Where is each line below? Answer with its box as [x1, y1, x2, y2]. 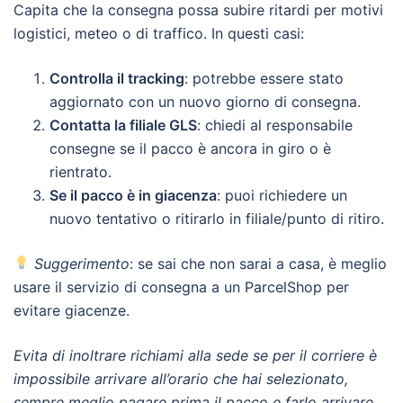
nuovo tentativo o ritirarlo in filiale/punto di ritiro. [49, 209, 384, 228]
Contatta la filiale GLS [49, 115, 197, 134]
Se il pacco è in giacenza [49, 185, 217, 204]
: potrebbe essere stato [184, 68, 344, 87]
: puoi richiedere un [217, 185, 347, 204]
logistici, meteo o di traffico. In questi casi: [13, 23, 304, 42]
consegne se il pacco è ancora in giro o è [49, 139, 331, 157]
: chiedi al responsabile [197, 115, 353, 134]
